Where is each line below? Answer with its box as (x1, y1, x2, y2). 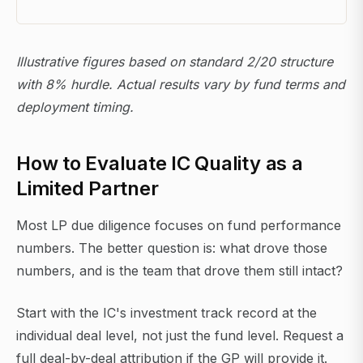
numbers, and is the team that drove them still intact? (16, 263, 343, 280)
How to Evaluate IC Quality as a (16, 152, 303, 176)
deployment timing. (16, 99, 134, 116)
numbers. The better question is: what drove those (16, 240, 327, 257)
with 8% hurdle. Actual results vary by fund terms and (16, 76, 345, 93)
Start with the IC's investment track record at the (16, 305, 317, 322)
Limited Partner (16, 177, 159, 201)
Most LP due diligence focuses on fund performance (16, 217, 341, 234)
